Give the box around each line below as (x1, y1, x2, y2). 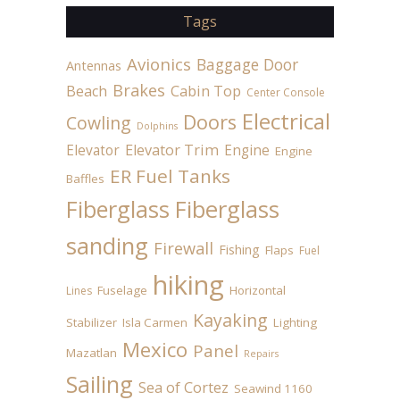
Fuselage (97, 281, 147, 298)
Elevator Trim (125, 139, 219, 160)
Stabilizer (66, 313, 117, 330)
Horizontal (229, 281, 286, 298)
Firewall (154, 237, 213, 259)
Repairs (244, 346, 279, 360)
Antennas (66, 56, 121, 74)
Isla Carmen (122, 313, 187, 330)
